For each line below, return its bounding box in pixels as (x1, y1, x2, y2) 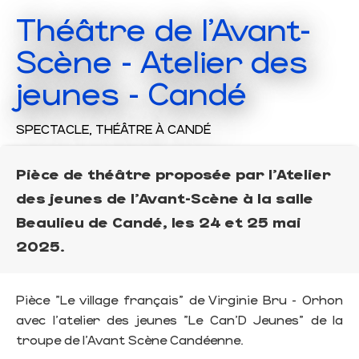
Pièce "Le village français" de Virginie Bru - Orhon (16, 292, 343, 308)
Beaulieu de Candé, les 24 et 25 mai (16, 212, 301, 232)
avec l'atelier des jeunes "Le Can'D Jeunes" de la (16, 312, 343, 328)
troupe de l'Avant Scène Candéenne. (16, 332, 244, 348)
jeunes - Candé (16, 73, 247, 112)
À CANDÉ (155, 121, 211, 137)
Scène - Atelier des (16, 41, 308, 80)
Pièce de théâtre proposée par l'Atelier (16, 164, 331, 184)
